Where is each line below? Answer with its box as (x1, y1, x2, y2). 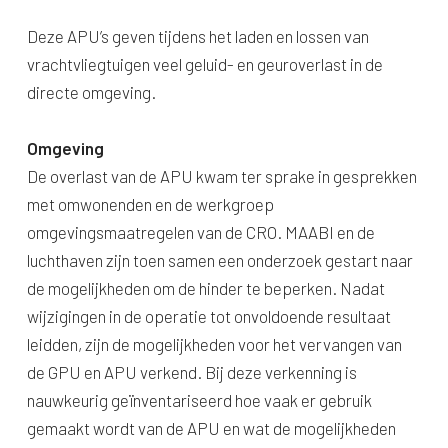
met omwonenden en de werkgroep (26, 194, 274, 214)
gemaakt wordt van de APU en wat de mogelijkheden (26, 418, 396, 438)
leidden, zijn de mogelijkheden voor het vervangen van (26, 334, 402, 354)
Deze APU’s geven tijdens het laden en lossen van (26, 26, 369, 46)
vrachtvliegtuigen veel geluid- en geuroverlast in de (26, 54, 383, 74)
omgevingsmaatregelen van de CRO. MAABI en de (26, 222, 375, 242)
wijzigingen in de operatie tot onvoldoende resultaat (26, 306, 391, 326)
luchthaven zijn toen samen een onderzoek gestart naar (26, 250, 413, 270)
